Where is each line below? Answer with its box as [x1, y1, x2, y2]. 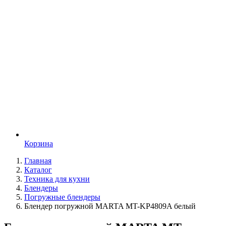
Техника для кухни [24, 175, 90, 183]
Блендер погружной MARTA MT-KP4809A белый [24, 202, 196, 210]
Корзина [24, 139, 53, 148]
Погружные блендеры [24, 193, 100, 201]
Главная [24, 156, 51, 165]
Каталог [24, 165, 52, 174]
